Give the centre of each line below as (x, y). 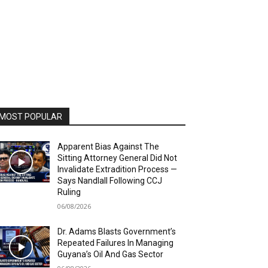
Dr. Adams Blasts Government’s (117, 232)
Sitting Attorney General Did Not (118, 158)
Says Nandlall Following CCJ (110, 181)
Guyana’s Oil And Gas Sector (111, 255)
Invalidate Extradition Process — (118, 170)
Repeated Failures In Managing (116, 243)
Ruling (69, 192)
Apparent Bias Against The (109, 147)
